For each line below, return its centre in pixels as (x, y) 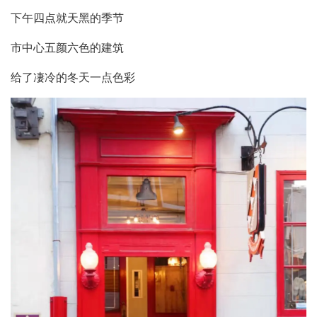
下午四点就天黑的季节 (67, 17)
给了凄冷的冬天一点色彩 (73, 77)
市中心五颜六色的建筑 (67, 47)
